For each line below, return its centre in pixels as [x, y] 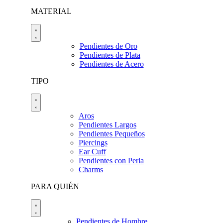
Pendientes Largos [107, 125]
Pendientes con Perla [111, 161]
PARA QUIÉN [55, 186]
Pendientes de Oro [108, 46]
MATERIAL [51, 11]
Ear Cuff [92, 152]
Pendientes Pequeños [111, 134]
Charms [91, 169]
